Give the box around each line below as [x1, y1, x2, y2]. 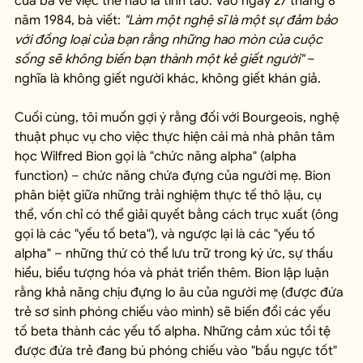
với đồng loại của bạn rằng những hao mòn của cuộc [15, 31, 326, 48]
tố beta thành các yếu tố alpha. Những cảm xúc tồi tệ [15, 322, 334, 340]
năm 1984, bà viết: [15, 11, 124, 28]
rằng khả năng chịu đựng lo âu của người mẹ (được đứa [15, 284, 347, 301]
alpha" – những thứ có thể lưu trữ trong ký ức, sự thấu [15, 245, 336, 262]
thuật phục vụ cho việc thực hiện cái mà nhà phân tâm [15, 128, 338, 145]
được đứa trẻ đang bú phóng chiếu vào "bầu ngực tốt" [15, 342, 340, 359]
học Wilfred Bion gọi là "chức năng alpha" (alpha [15, 147, 300, 164]
